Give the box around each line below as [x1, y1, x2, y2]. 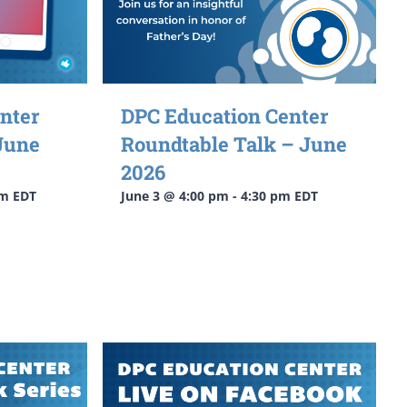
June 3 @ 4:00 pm [120, 186, 229, 204]
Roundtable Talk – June [120, 130, 347, 157]
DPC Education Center [120, 102, 329, 129]
